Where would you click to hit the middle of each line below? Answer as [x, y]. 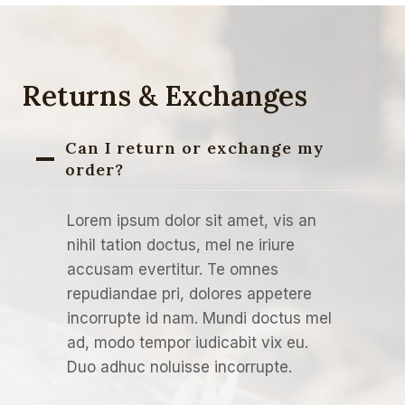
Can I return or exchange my [195, 147]
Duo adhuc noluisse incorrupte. [179, 367]
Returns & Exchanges [165, 95]
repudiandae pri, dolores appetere [189, 293]
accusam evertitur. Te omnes [173, 269]
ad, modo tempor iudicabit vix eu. [188, 342]
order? [94, 169]
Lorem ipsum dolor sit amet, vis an [192, 220]
